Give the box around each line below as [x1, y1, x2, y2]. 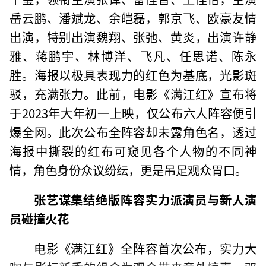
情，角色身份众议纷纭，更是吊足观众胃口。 [9, 160, 248, 179]
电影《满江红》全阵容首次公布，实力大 [33, 239, 256, 257]
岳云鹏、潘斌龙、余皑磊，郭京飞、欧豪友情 [9, 8, 256, 27]
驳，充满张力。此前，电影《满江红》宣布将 [9, 84, 256, 103]
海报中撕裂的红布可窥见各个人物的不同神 [9, 141, 256, 160]
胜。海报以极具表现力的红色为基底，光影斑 [9, 65, 256, 84]
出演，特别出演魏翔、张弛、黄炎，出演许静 [9, 27, 256, 46]
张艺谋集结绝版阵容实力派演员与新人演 [33, 190, 256, 208]
